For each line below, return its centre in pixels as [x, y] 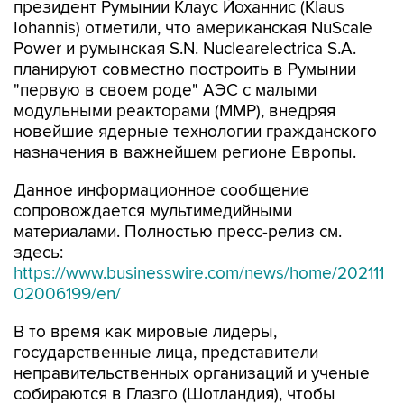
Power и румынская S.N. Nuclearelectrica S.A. [185, 49]
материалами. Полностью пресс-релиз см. [178, 232]
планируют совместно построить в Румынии [185, 70]
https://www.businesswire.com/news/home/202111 [199, 274]
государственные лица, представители [166, 353]
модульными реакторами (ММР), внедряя [174, 111]
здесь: [38, 253]
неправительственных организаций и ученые [192, 374]
